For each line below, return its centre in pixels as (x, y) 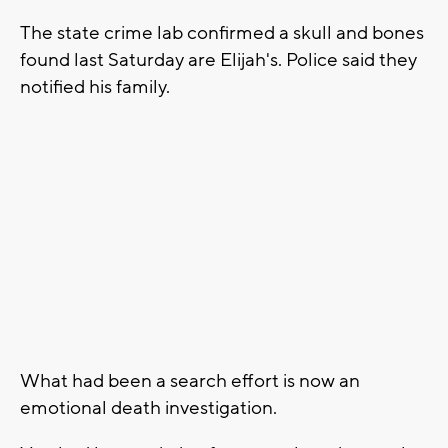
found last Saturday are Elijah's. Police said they (218, 59)
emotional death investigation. (148, 408)
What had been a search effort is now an (190, 381)
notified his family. (95, 86)
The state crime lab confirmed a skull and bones (222, 32)
